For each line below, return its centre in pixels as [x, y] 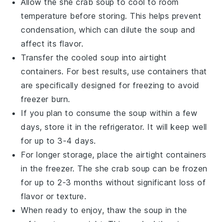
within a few [172, 113]
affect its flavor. [52, 43]
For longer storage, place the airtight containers [114, 154]
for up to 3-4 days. [58, 140]
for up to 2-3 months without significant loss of [113, 182]
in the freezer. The [58, 168]
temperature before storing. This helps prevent [111, 16]
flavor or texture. [54, 196]
